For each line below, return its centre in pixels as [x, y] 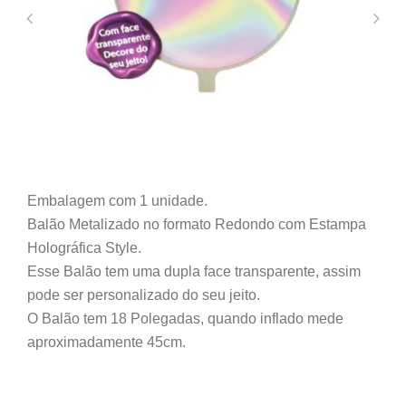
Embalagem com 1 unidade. [117, 200]
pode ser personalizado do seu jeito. [144, 295]
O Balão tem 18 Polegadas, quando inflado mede [185, 318]
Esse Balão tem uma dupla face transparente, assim [194, 271]
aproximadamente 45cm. [106, 342]
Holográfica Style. [84, 247]
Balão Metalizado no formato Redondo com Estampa [197, 224]
